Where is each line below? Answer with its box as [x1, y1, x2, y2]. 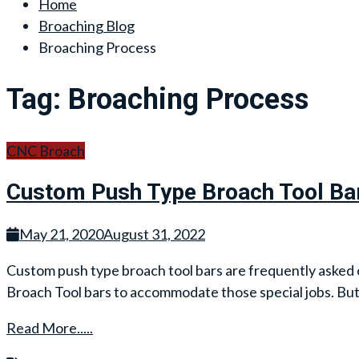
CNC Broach [6, 142, 85, 160]
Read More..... [6, 318, 93, 337]
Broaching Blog [38, 16, 135, 34]
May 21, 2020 [19, 224, 103, 243]
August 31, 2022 [103, 224, 205, 243]
